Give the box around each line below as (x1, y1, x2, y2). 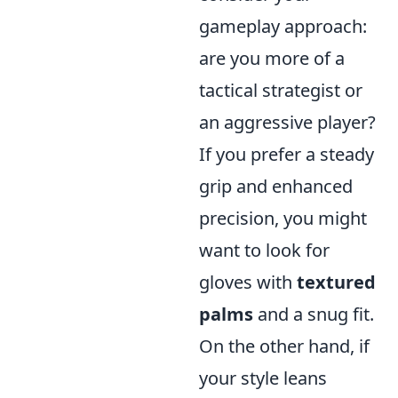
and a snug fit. (253, 302, 374, 326)
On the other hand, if (199, 334, 370, 358)
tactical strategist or (199, 78, 362, 102)
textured (297, 270, 376, 294)
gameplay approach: (199, 14, 367, 38)
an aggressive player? (199, 110, 376, 134)
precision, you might (199, 206, 367, 230)
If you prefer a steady (199, 142, 374, 166)
